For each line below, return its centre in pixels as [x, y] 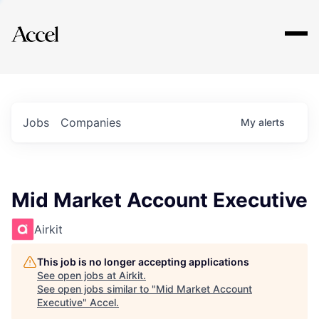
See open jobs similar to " [96, 289]
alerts [272, 122]
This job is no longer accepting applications [143, 262]
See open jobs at [78, 275]
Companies [91, 122]
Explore [56, 25]
